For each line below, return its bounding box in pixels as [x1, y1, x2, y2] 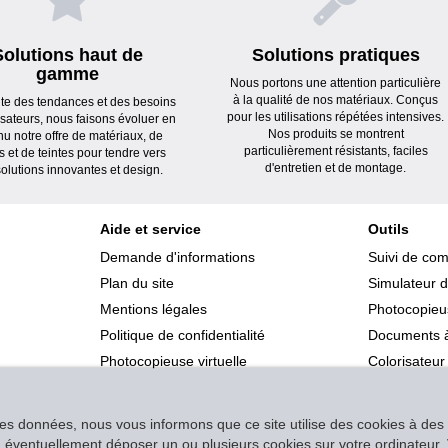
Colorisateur [368, 352, 446, 369]
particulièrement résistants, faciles [243, 143, 428, 158]
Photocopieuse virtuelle [99, 352, 247, 369]
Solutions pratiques [251, 44, 420, 65]
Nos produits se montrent [267, 126, 404, 141]
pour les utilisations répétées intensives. [227, 109, 445, 124]
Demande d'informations [99, 248, 255, 265]
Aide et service [99, 220, 201, 237]
